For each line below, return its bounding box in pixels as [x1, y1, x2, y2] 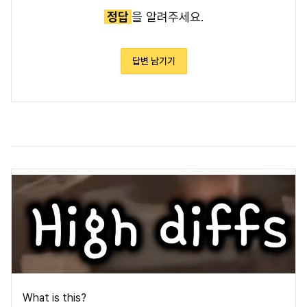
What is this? [23, 291, 86, 304]
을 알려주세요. [131, 9, 204, 24]
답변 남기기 [132, 55, 175, 66]
